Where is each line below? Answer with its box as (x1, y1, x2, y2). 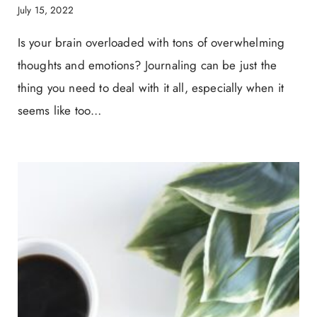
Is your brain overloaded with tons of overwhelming (17, 33, 285, 51)
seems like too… (17, 101, 102, 119)
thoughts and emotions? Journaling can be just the (17, 56, 277, 74)
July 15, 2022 (17, 2, 74, 17)
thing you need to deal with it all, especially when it (17, 79, 284, 96)
